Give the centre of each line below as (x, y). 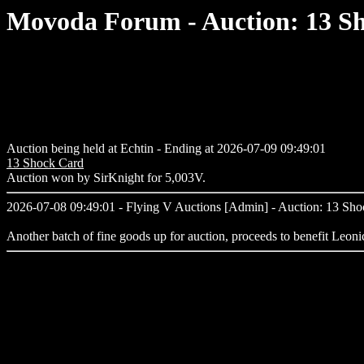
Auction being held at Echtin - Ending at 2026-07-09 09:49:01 (166, 149)
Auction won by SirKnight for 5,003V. (106, 178)
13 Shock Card (45, 163)
